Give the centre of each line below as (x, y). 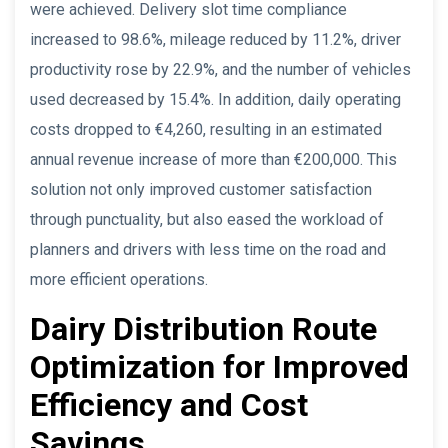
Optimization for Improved (219, 366)
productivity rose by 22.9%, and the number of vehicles (220, 69)
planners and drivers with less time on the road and (208, 249)
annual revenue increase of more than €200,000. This (213, 159)
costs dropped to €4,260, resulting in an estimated (206, 129)
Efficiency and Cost (169, 404)
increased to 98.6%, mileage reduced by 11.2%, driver (215, 39)
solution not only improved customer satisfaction (201, 189)
